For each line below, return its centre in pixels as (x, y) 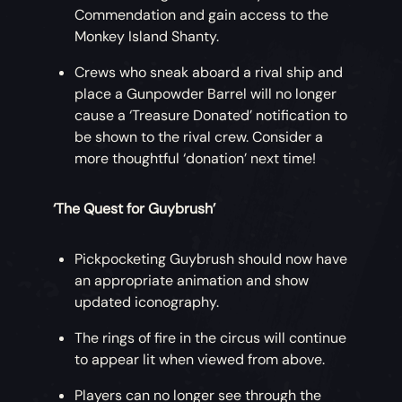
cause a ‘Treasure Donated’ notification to (211, 116)
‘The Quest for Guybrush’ (135, 209)
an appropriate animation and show (192, 281)
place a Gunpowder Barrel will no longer (206, 94)
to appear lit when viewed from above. (200, 360)
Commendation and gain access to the (202, 15)
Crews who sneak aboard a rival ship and (209, 73)
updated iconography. (147, 302)
